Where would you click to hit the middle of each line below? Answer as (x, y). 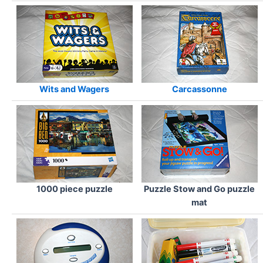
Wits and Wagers (74, 90)
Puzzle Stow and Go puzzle (199, 189)
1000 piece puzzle (74, 189)
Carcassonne (199, 90)
